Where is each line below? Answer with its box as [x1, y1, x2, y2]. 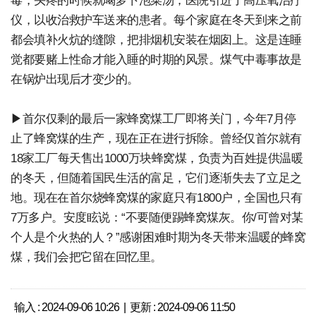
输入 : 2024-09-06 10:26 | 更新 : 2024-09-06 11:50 [14, 301, 235, 314]
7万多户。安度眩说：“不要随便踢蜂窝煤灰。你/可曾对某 [11, 211, 303, 225]
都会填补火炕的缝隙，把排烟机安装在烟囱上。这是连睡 [11, 33, 302, 47]
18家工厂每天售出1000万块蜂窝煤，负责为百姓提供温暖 [11, 152, 303, 166]
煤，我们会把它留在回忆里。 [11, 250, 162, 265]
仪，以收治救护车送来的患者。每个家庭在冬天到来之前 [11, 13, 302, 28]
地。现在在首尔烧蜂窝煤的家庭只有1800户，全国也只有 [11, 191, 303, 205]
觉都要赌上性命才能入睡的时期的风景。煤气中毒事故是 [11, 53, 302, 67]
